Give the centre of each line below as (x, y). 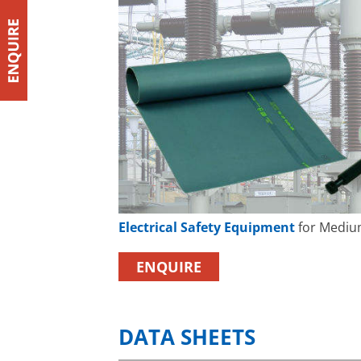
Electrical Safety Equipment (207, 228)
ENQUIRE (169, 267)
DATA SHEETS (187, 338)
